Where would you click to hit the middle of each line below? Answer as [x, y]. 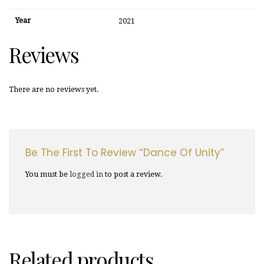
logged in [86, 174]
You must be [47, 174]
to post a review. [133, 174]
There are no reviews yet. [54, 90]
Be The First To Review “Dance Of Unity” [125, 153]
